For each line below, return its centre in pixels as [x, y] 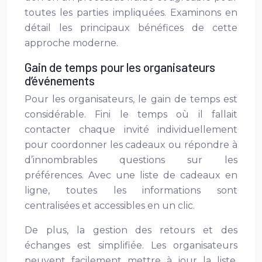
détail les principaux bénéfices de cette [131, 28]
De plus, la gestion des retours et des [131, 230]
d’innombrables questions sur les [131, 160]
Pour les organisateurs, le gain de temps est [131, 99]
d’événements [60, 80]
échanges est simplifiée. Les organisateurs [131, 245]
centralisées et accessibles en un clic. [110, 206]
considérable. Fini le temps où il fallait [131, 114]
